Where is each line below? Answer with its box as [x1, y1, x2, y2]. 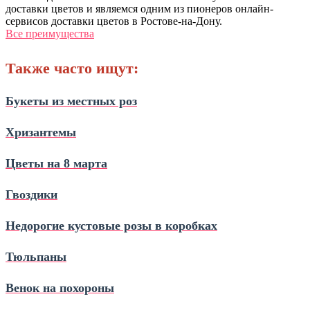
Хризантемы [6, 125, 76, 139]
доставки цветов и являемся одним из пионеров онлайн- [6, 2, 273, 15]
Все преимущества [6, 27, 94, 39]
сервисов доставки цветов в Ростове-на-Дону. [6, 15, 222, 27]
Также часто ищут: [6, 59, 138, 77]
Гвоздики [6, 187, 57, 201]
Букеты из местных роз [6, 93, 137, 108]
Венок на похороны [6, 280, 114, 295]
